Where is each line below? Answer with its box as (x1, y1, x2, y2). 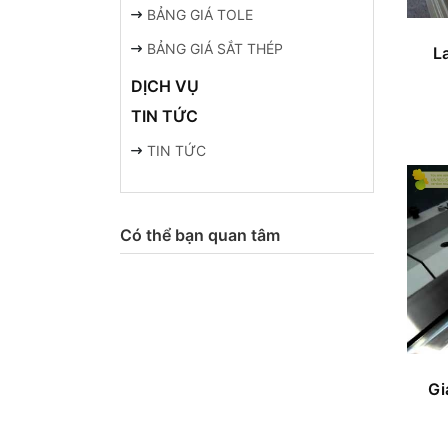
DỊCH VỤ (131, 76, 199, 96)
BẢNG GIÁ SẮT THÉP (147, 40, 284, 57)
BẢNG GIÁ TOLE (147, 6, 254, 23)
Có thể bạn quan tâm (120, 225, 280, 245)
